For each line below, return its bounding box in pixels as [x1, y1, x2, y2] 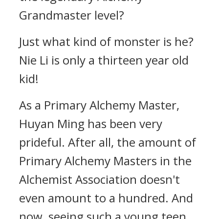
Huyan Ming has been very [19, 115, 162, 131]
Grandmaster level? [19, 7, 124, 23]
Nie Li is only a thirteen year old [19, 52, 189, 68]
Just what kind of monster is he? [19, 33, 194, 49]
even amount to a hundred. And [19, 190, 193, 206]
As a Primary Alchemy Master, [19, 97, 179, 113]
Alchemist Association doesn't [19, 171, 180, 187]
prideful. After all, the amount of [19, 134, 196, 150]
